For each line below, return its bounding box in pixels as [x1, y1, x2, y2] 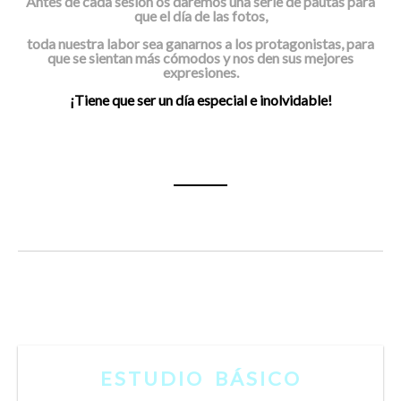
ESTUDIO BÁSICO [99, 366, 302, 390]
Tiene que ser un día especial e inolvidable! [73, 91, 332, 108]
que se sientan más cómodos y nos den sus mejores [47, 49, 354, 66]
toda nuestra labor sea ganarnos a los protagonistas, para [27, 35, 374, 52]
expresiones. [162, 64, 239, 81]
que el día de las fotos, [133, 7, 268, 24]
